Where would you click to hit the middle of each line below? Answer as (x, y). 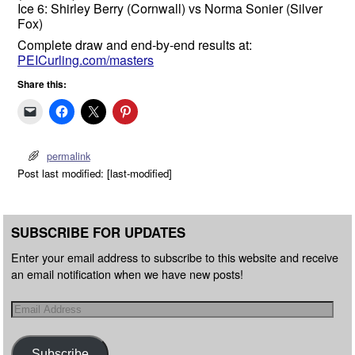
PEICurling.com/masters (86, 60)
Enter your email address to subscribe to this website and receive (175, 258)
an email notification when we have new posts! (127, 274)
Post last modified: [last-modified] (95, 173)
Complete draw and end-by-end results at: (135, 45)
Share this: (42, 84)
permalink (68, 155)
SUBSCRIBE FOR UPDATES (98, 232)
